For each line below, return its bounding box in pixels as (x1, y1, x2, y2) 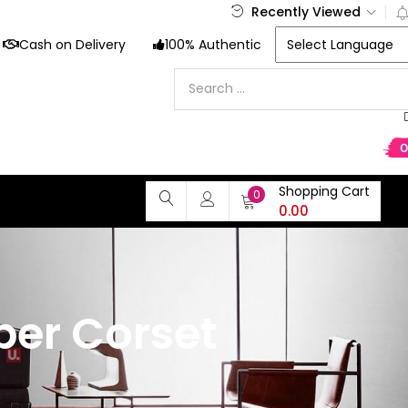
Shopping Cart (279, 182, 370, 200)
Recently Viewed (247, 3, 364, 21)
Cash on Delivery (18, 36, 126, 54)
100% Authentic (164, 36, 261, 54)
